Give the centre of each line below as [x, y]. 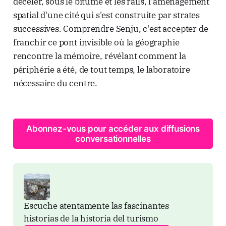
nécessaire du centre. [55, 83]
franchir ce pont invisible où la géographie [96, 42]
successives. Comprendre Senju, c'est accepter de [110, 29]
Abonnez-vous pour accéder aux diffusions [113, 128]
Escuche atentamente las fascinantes [96, 206]
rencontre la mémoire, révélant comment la [99, 56]
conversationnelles [113, 138]
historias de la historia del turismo [91, 219]
